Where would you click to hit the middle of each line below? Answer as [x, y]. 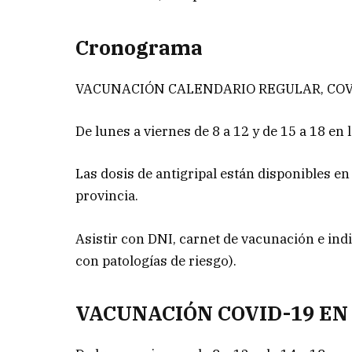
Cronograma [139, 47]
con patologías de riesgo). [156, 260]
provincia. [107, 196]
